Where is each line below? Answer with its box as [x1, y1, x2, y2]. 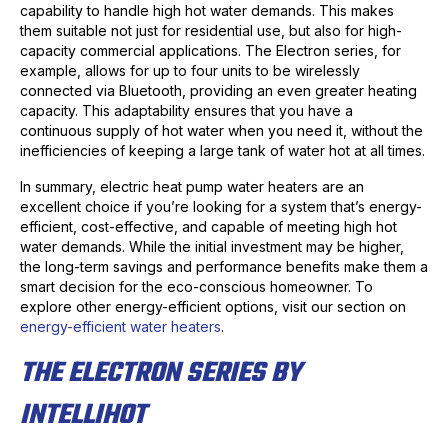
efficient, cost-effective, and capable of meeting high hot [20, 218, 397, 236]
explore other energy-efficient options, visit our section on [20, 298, 406, 316]
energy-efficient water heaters [20, 318, 221, 336]
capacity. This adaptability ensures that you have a [20, 102, 353, 120]
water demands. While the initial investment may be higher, [20, 238, 404, 256]
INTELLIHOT [20, 394, 146, 438]
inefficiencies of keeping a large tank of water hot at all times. [20, 142, 425, 160]
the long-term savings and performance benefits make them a [20, 258, 428, 276]
